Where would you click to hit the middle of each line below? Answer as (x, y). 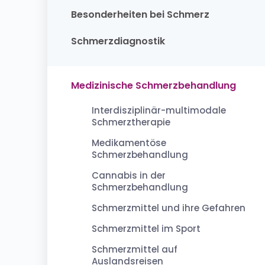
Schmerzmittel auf (135, 249)
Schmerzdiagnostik (118, 41)
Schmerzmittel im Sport (146, 229)
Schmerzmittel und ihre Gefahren (169, 208)
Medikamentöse (129, 143)
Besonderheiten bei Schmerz (140, 14)
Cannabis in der (129, 175)
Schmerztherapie (131, 122)
